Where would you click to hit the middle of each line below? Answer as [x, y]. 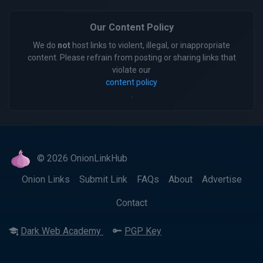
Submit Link [103, 180]
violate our [131, 70]
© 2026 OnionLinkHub [82, 159]
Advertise [222, 180]
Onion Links [45, 180]
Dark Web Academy [62, 231]
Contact [131, 203]
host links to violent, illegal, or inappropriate [150, 45]
